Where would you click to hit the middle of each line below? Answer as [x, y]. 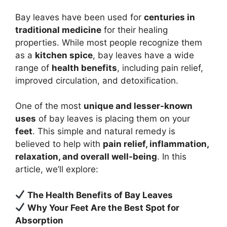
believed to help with [59, 144]
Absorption [39, 220]
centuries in [169, 17]
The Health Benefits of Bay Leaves [100, 195]
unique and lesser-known [138, 106]
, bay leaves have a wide [143, 55]
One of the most [49, 106]
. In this [172, 157]
